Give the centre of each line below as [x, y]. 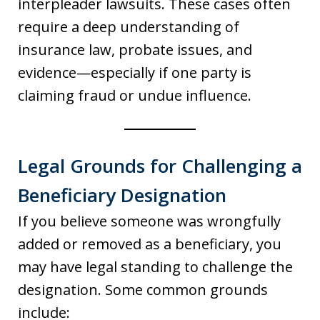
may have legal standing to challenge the [155, 267]
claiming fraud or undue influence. [135, 95]
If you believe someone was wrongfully [149, 221]
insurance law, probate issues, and [135, 50]
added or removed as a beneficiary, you [150, 244]
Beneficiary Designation [122, 195]
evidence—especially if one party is [135, 72]
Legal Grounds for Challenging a [160, 166]
